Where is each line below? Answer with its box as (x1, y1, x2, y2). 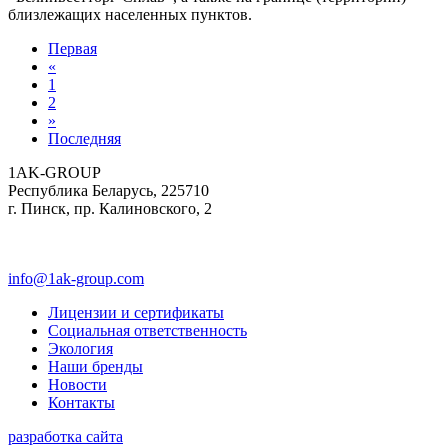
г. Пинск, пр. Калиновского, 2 (8, 199, 212, 217)
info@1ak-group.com (8, 269, 144, 287)
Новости (48, 375, 107, 393)
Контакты (48, 393, 115, 411)
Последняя (48, 129, 121, 147)
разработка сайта (8, 427, 123, 445)
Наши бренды (48, 357, 143, 375)
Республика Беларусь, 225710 (8, 181, 209, 199)
